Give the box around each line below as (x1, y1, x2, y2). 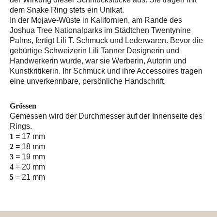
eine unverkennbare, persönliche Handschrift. (10, 77, 166, 85)
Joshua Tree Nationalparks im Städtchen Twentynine (10, 26, 191, 34)
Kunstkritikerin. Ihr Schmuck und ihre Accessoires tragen (10, 67, 202, 75)
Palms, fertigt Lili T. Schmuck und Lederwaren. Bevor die (10, 36, 203, 45)
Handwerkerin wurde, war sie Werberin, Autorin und (10, 57, 186, 65)
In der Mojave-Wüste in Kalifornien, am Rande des (10, 16, 182, 24)
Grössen (10, 102, 36, 110)
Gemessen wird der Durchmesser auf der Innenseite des (10, 112, 202, 120)
